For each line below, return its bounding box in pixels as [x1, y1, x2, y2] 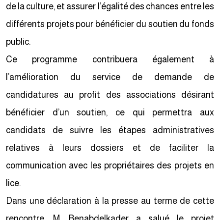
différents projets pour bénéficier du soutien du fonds [8, 19, 216, 29]
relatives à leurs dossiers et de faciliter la [8, 143, 216, 153]
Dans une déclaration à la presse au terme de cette [8, 196, 216, 206]
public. [8, 37, 32, 47]
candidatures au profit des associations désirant [8, 90, 216, 100]
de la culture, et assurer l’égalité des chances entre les [8, 1, 216, 11]
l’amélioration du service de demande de [8, 72, 216, 82]
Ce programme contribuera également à [8, 55, 216, 64]
